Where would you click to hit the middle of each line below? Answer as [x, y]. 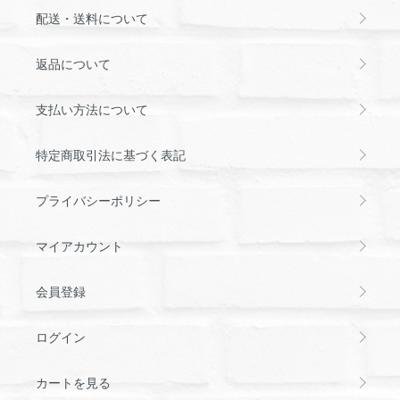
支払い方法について [92, 108]
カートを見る [73, 382]
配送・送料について [92, 17]
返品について [73, 63]
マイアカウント [79, 245]
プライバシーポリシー [98, 200]
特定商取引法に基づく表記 [111, 154]
